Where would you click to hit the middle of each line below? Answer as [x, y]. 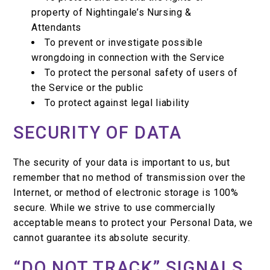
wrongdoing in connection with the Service [128, 58]
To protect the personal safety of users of [141, 73]
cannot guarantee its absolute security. [102, 238]
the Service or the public [87, 88]
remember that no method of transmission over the [130, 178]
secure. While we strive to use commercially [115, 208]
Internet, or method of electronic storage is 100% [126, 193]
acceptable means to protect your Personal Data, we [133, 223]
